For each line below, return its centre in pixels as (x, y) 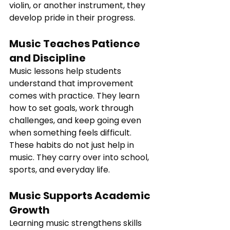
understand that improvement (72, 84)
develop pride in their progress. (72, 18)
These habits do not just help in (73, 145)
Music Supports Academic (81, 196)
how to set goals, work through (72, 108)
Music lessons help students (66, 71)
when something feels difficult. (70, 133)
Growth (30, 210)
